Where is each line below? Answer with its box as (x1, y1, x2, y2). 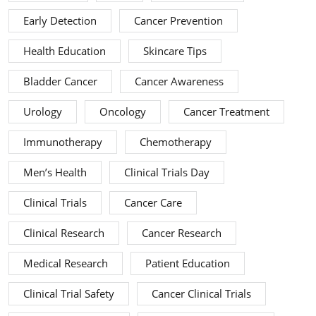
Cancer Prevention (134, 13, 223, 29)
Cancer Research (142, 226, 221, 241)
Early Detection (23, 13, 97, 29)
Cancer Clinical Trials (152, 286, 251, 302)
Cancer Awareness (135, 74, 224, 90)
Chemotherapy (140, 135, 212, 150)
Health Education (23, 44, 106, 59)
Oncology (99, 104, 146, 120)
